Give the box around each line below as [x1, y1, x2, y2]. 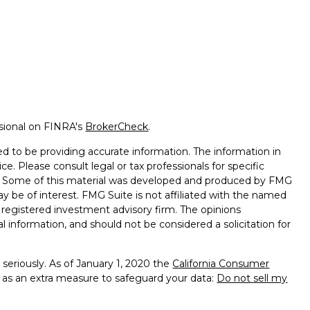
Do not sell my [217, 272, 288, 284]
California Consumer [172, 257, 270, 270]
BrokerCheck [85, 120, 149, 133]
